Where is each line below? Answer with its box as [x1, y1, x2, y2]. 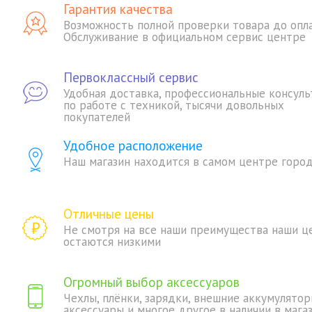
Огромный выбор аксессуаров [63, 274, 240, 290]
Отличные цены [63, 205, 154, 222]
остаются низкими [63, 234, 161, 249]
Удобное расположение [63, 137, 203, 154]
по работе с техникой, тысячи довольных [63, 97, 284, 113]
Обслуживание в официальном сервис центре [63, 29, 306, 45]
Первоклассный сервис [63, 69, 198, 86]
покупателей [63, 109, 130, 125]
